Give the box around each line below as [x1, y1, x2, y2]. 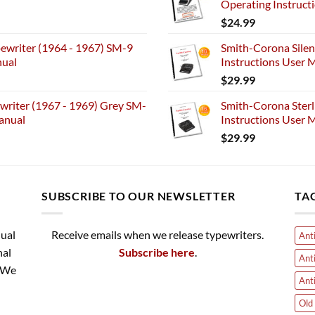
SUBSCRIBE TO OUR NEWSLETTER [41, 189, 236, 203]
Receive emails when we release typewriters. [51, 227, 264, 241]
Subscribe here [118, 245, 195, 259]
